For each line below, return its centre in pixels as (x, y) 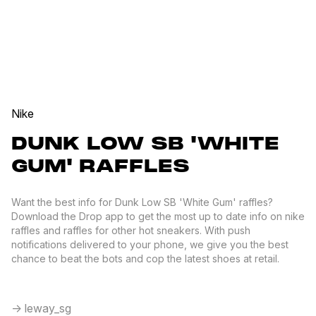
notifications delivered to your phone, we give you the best (150, 244)
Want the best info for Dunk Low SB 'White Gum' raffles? (142, 202)
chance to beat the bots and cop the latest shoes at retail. (145, 259)
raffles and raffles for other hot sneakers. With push (131, 230)
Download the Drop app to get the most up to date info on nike (158, 216)
